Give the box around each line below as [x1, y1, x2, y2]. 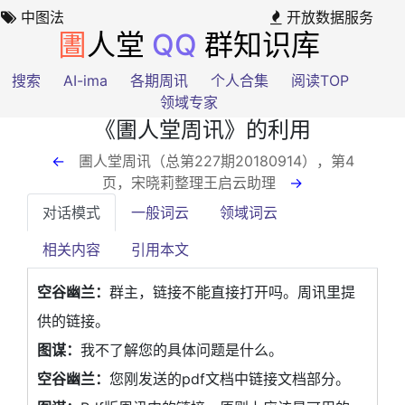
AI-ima [62, 71, 108, 89]
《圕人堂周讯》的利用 [94, 118, 311, 142]
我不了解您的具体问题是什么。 [80, 340, 283, 359]
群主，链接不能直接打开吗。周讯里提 [109, 282, 355, 301]
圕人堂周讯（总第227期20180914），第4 [78, 151, 354, 170]
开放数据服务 [282, 7, 373, 26]
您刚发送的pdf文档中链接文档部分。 [109, 369, 350, 388]
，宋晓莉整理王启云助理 [117, 173, 289, 192]
